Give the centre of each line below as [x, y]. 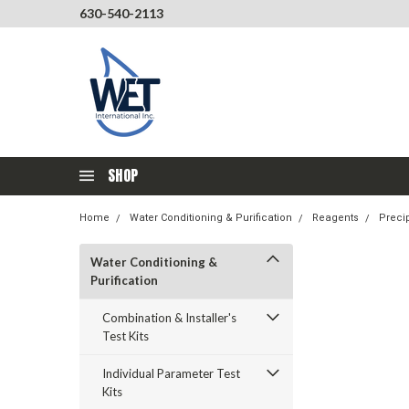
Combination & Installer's [169, 318]
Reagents [336, 218]
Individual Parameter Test [171, 373]
